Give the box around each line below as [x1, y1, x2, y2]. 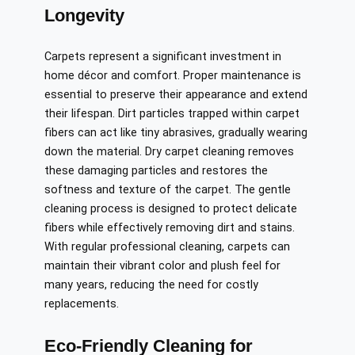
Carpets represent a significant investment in [44, 50, 281, 64]
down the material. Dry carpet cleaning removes [44, 145, 294, 159]
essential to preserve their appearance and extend [44, 88, 307, 102]
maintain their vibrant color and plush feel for [44, 259, 281, 273]
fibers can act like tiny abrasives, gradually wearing [44, 126, 307, 140]
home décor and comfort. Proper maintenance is [44, 69, 301, 83]
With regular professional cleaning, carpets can [44, 240, 290, 254]
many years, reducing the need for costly [44, 278, 258, 292]
